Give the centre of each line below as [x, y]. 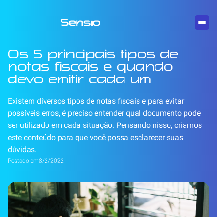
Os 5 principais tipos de [93, 54]
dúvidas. [22, 149]
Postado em [23, 161]
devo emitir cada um [79, 79]
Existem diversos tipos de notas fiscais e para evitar [96, 101]
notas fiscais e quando [91, 66]
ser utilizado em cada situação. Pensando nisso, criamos [105, 125]
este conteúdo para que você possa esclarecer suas [95, 137]
